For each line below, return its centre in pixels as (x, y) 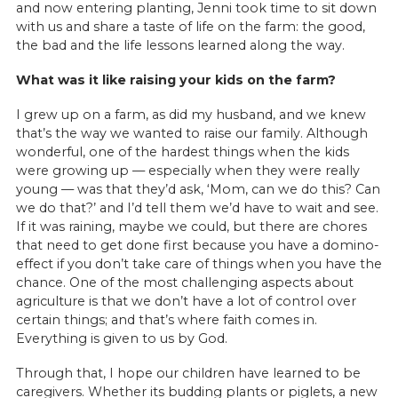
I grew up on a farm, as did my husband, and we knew (191, 114)
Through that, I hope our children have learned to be (188, 373)
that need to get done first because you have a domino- (197, 245)
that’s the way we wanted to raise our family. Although (191, 133)
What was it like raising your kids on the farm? (175, 80)
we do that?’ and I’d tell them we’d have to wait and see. (197, 207)
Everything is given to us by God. (123, 338)
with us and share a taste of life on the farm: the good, (190, 26)
